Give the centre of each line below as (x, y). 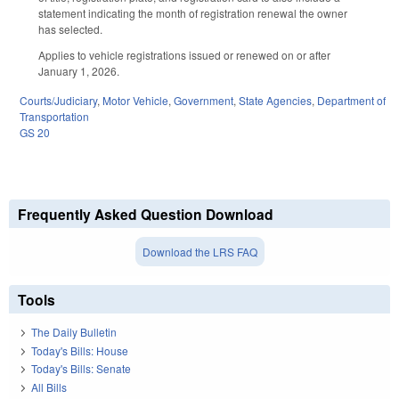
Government (204, 101)
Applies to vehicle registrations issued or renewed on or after (184, 55)
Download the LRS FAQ (199, 252)
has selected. (72, 29)
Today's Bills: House (80, 350)
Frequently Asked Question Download (146, 215)
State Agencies (275, 101)
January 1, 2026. (79, 71)
